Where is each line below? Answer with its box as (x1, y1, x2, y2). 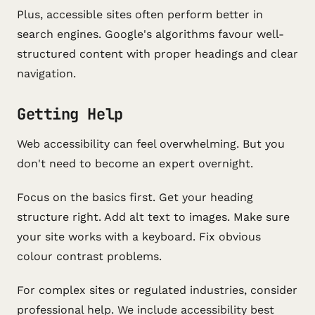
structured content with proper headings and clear (17, 47, 298, 60)
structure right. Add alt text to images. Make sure (17, 210, 290, 224)
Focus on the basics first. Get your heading (17, 191, 253, 204)
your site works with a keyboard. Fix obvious (17, 230, 261, 243)
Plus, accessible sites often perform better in (17, 8, 263, 21)
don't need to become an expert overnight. (17, 157, 253, 170)
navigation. (17, 67, 76, 80)
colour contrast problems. (17, 250, 162, 263)
